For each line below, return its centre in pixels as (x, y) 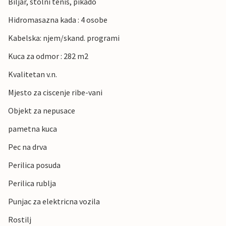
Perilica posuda (34, 165)
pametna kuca (33, 129)
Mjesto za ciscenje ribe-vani (55, 93)
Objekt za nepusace (42, 111)
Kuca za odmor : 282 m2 (48, 56)
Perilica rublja (32, 183)
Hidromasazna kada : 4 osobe (58, 20)
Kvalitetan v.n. (33, 74)
